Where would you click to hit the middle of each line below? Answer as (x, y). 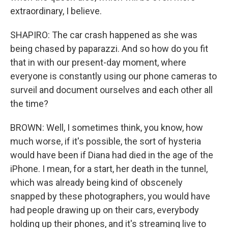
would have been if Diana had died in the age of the (112, 155)
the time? (29, 104)
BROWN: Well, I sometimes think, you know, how (107, 127)
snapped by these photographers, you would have (110, 196)
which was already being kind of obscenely (96, 182)
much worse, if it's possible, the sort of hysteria (106, 141)
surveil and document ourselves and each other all (111, 90)
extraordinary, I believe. (56, 11)
